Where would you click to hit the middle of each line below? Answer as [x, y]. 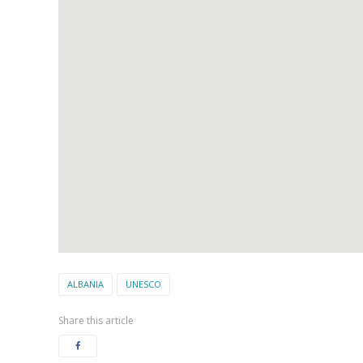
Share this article [96, 320]
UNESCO [143, 284]
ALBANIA [85, 284]
